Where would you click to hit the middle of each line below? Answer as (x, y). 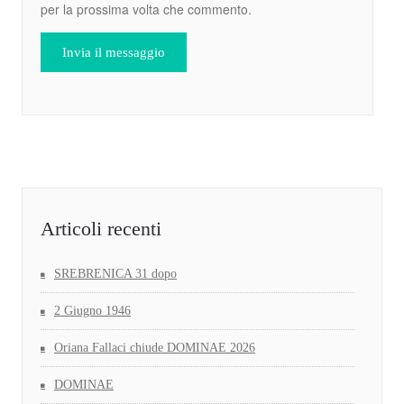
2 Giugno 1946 (92, 311)
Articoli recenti (101, 229)
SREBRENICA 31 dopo (115, 274)
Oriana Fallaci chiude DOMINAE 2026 (155, 348)
